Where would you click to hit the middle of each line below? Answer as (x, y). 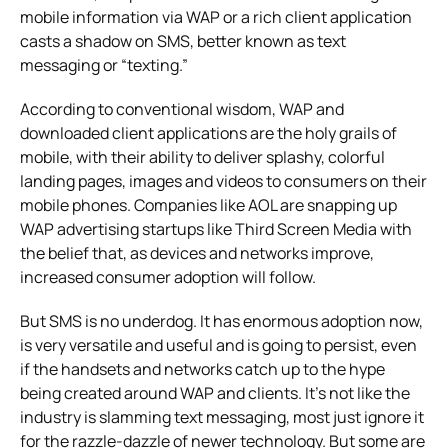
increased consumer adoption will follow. (168, 276)
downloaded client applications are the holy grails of (208, 132)
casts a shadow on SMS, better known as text (183, 40)
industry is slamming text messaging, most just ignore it (222, 416)
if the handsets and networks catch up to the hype (202, 368)
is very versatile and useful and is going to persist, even (218, 344)
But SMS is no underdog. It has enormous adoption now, (221, 320)
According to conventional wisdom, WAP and (182, 108)
